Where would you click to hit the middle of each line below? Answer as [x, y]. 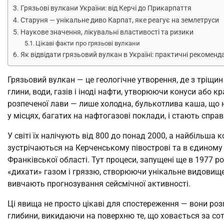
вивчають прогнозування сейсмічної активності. [99, 184]
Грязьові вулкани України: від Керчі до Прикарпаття [106, 8]
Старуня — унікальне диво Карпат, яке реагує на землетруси [119, 20]
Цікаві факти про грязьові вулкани [88, 43]
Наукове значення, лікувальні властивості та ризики [107, 32]
